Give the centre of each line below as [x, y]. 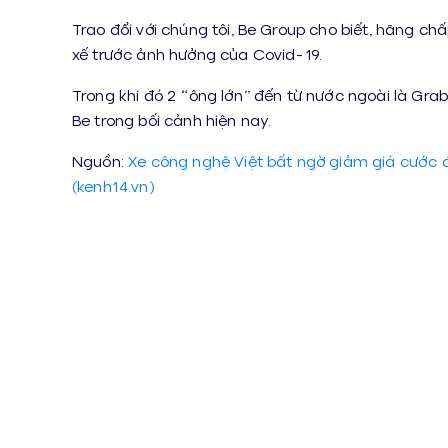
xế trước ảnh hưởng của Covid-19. [197, 53]
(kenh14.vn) [113, 186]
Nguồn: [100, 161]
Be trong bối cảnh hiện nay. [172, 120]
